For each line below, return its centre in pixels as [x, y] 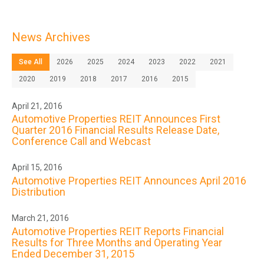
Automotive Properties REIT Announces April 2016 [129, 181]
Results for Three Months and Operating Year [117, 242]
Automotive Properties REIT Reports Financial [118, 231]
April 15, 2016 [37, 168]
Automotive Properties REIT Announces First [116, 119]
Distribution [39, 192]
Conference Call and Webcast [81, 141]
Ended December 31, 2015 [73, 253]
